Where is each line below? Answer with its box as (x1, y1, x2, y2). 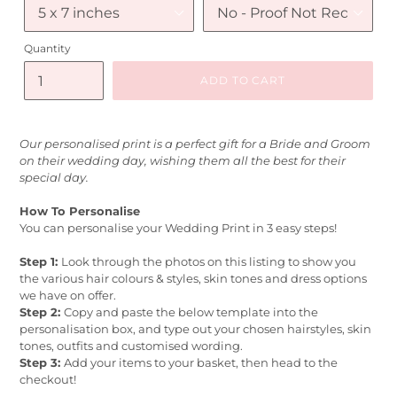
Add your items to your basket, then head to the (64, 355, 338, 370)
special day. (19, 170, 91, 185)
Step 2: (19, 305, 64, 320)
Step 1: (19, 254, 61, 269)
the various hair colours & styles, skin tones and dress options (19, 271, 367, 286)
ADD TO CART (199, 74, 286, 88)
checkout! (19, 372, 76, 387)
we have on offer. (19, 288, 116, 303)
